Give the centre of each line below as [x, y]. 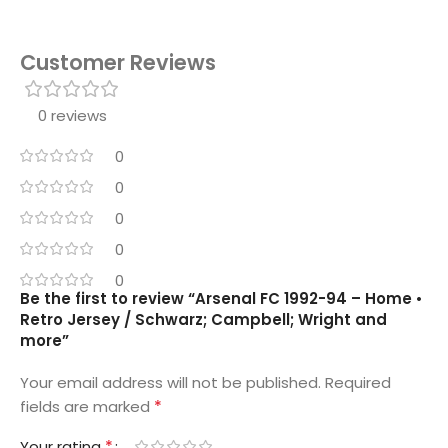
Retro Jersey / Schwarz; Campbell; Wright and [203, 319]
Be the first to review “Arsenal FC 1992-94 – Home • [221, 298]
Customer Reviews [118, 62]
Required [358, 382]
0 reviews [72, 115]
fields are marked [87, 406]
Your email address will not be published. [170, 382]
